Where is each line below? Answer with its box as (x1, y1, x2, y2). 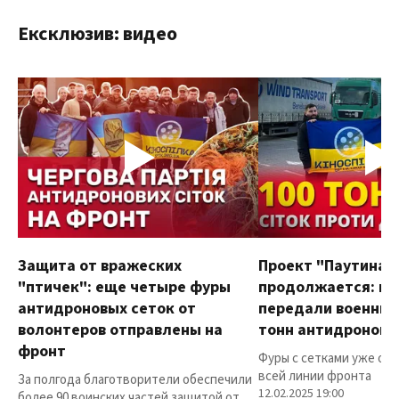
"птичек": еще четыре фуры (18, 276, 231, 299)
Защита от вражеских (18, 255, 182, 278)
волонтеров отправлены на (18, 319, 223, 342)
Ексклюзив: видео (18, 20, 177, 49)
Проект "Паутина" (258, 255, 395, 278)
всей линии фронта (258, 367, 371, 387)
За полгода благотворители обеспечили (18, 370, 252, 390)
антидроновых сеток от (18, 297, 196, 321)
